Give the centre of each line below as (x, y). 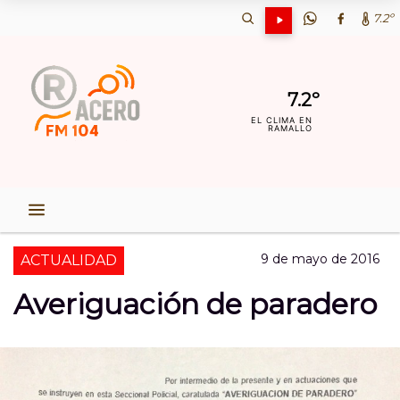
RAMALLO (291, 128)
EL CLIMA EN (282, 120)
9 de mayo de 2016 (320, 259)
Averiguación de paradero (195, 304)
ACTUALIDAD (69, 260)
